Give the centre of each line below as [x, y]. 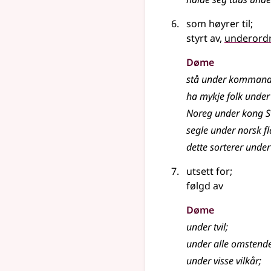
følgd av [205, 186]
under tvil [206, 227]
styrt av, [205, 38]
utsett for [208, 171]
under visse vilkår [223, 261]
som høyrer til [218, 24]
